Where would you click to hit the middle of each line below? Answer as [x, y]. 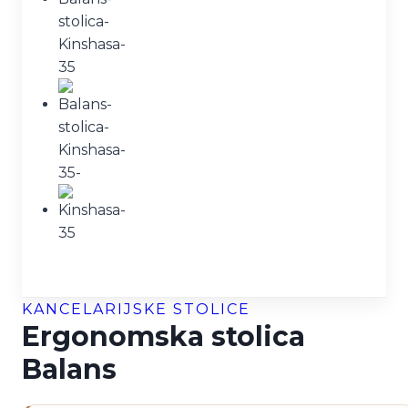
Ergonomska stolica [163, 336]
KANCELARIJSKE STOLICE [136, 309]
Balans [69, 369]
